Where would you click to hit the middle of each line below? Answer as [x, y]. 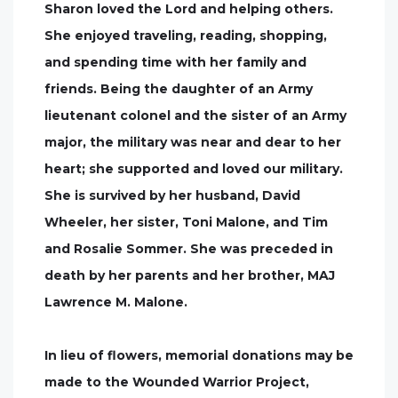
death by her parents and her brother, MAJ [190, 275]
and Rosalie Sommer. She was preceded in [189, 249]
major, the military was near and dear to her [193, 142]
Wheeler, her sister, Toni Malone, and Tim [186, 222]
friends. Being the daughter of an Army [179, 89]
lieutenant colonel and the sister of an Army [195, 115]
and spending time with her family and [175, 62]
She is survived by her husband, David [172, 195]
